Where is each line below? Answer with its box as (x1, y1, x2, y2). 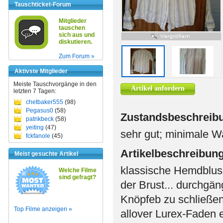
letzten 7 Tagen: (13, 88, 56, 95)
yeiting (26, 124, 44, 131)
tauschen (59, 24, 85, 31)
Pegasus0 (26, 107, 53, 114)
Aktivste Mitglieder (14, 68, 68, 75)
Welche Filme (59, 167, 97, 174)
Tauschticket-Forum (14, 1, 71, 8)
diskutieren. (59, 38, 92, 45)
